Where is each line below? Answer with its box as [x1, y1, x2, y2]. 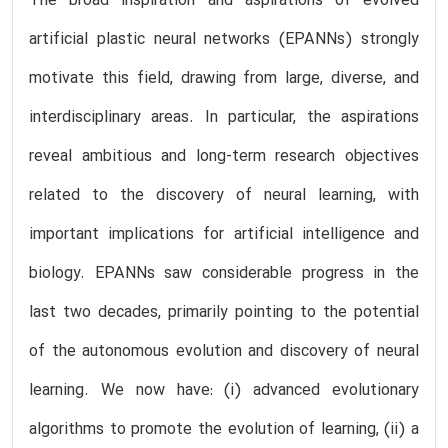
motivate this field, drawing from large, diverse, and [29, 66, 419, 91]
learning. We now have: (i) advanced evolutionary [29, 378, 419, 403]
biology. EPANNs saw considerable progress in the [29, 261, 419, 286]
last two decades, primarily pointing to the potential [29, 300, 419, 325]
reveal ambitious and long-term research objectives [29, 144, 419, 169]
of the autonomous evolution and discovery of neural [29, 339, 419, 364]
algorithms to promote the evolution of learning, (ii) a [29, 417, 419, 442]
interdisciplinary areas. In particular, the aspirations [29, 105, 419, 130]
